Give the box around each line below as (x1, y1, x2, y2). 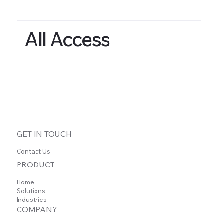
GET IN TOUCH (17, 129, 72, 139)
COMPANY (17, 204, 58, 214)
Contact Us (17, 147, 51, 156)
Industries (17, 195, 47, 203)
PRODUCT (17, 159, 55, 169)
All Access (24, 27, 110, 52)
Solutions (17, 186, 46, 195)
